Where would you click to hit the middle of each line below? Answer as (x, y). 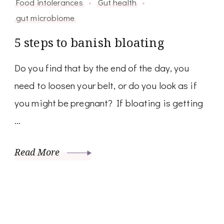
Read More (38, 152)
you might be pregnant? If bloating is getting (109, 102)
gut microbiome (45, 17)
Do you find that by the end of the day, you (102, 67)
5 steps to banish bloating (89, 42)
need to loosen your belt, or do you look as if (106, 85)
